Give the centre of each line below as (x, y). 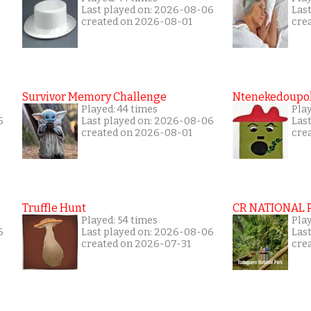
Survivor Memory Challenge (94, 97)
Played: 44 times (119, 109)
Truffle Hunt (54, 208)
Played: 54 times (119, 220)
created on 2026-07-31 (136, 244)
